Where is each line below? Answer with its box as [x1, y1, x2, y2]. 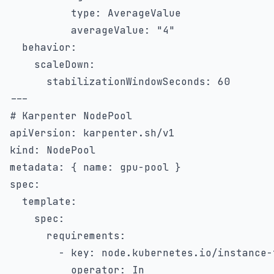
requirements [46, 229, 120, 242]
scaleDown [34, 58, 89, 71]
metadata [10, 161, 59, 174]
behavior [22, 41, 71, 54]
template [22, 195, 71, 208]
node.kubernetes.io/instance [95, 246, 267, 259]
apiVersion [10, 127, 71, 139]
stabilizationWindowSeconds [46, 75, 206, 88]
